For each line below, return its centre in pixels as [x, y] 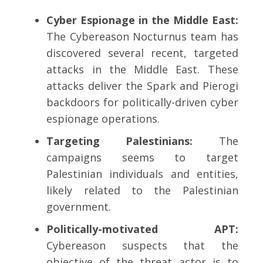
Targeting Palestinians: [133, 141]
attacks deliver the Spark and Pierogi [142, 86]
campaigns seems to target [142, 158]
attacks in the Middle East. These [142, 70]
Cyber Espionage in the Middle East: [142, 20]
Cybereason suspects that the [142, 246]
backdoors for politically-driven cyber [142, 102]
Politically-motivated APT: [142, 229]
